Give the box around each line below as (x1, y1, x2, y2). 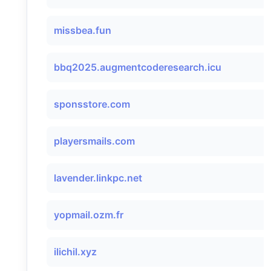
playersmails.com (54, 135, 135, 147)
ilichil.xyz (54, 246, 97, 258)
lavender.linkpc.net (54, 172, 142, 184)
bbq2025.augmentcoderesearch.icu (54, 61, 221, 73)
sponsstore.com (54, 98, 130, 110)
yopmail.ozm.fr (54, 209, 123, 221)
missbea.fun (54, 24, 111, 36)
